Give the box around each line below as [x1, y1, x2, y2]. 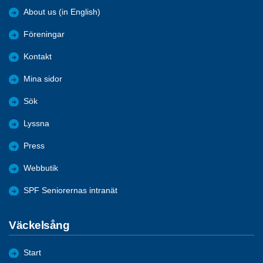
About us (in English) [23, 7, 100, 16]
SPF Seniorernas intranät [23, 186, 117, 195]
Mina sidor [23, 74, 62, 83]
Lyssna [23, 119, 49, 128]
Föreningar [23, 29, 65, 39]
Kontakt [23, 52, 52, 61]
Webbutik [23, 163, 58, 173]
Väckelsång [9, 218, 70, 231]
